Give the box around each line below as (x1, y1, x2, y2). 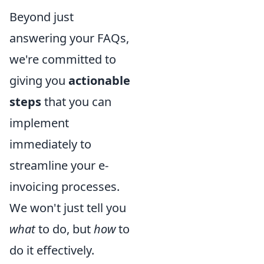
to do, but (35, 220, 94, 237)
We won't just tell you (9, 199, 126, 216)
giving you (9, 72, 68, 88)
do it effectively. (9, 242, 94, 258)
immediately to (9, 136, 91, 152)
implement (9, 114, 69, 131)
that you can (41, 93, 111, 110)
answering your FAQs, (9, 29, 129, 46)
